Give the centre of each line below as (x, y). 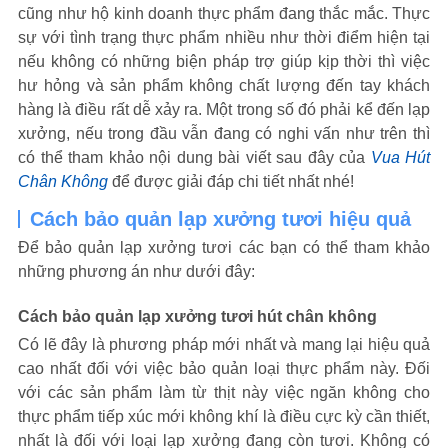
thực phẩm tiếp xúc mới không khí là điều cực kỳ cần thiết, (224, 416)
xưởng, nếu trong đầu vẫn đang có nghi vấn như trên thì (224, 133)
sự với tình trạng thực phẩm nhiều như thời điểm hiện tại (224, 37)
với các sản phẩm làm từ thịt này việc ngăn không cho (224, 392)
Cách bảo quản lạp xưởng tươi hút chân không (197, 316)
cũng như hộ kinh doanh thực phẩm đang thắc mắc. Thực (224, 13)
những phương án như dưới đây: (136, 271)
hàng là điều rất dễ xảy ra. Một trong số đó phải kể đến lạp (224, 109)
